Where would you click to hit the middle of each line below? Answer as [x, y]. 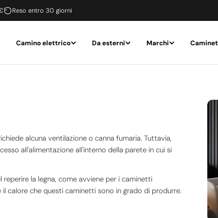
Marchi [158, 43]
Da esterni [109, 43]
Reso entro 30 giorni [42, 10]
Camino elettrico [43, 43]
